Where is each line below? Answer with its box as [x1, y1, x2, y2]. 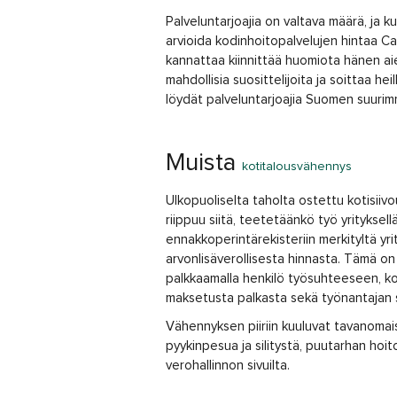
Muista [166, 151, 242, 175]
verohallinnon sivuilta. [166, 359, 290, 372]
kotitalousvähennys [242, 160, 352, 173]
